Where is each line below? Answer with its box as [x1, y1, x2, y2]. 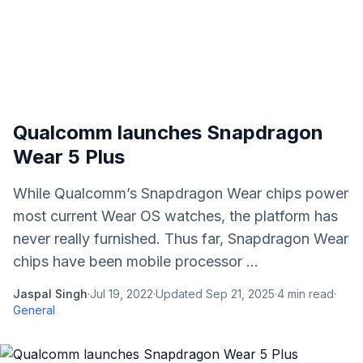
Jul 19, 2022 [90, 287, 153, 301]
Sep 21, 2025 [206, 287, 275, 301]
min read [284, 287, 334, 301]
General [13, 303, 55, 317]
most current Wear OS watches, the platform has [13, 207, 338, 224]
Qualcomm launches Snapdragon [13, 121, 323, 144]
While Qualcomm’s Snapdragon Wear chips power [13, 185, 348, 202]
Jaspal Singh [13, 287, 88, 301]
